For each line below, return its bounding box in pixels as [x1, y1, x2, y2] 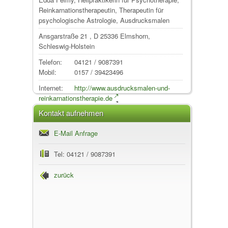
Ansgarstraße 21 [39, 31, 90, 41]
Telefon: [39, 57, 62, 67]
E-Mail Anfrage [54, 128, 98, 138]
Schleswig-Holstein [39, 41, 95, 51]
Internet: [39, 83, 63, 93]
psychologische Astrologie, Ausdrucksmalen [39, 15, 169, 25]
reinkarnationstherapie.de [39, 93, 112, 103]
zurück [54, 170, 74, 180]
